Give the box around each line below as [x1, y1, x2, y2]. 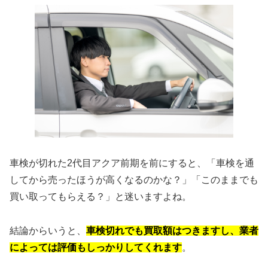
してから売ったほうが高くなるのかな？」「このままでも [10, 175, 258, 185]
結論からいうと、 [10, 225, 86, 236]
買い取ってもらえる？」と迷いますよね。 [10, 191, 191, 202]
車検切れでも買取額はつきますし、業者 [86, 225, 258, 236]
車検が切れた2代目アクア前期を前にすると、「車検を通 [10, 158, 254, 169]
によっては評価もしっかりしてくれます [10, 242, 182, 252]
